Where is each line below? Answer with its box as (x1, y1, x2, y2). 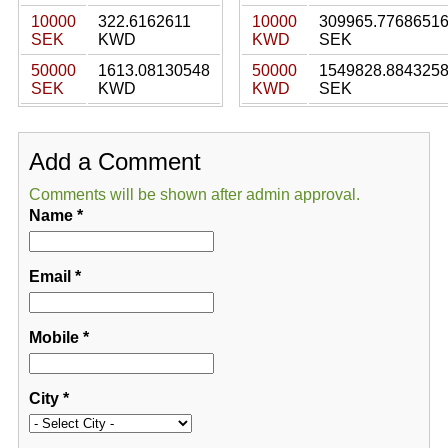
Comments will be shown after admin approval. (28, 186, 360, 203)
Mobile (28, 329, 79, 346)
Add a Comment (28, 148, 201, 175)
